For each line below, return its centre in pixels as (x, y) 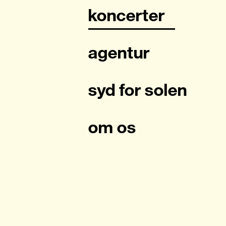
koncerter (127, 15)
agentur (119, 52)
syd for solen (138, 90)
